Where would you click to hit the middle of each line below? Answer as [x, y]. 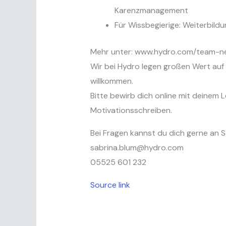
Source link [110, 185]
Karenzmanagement [151, 11]
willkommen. [111, 81]
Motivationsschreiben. [131, 110]
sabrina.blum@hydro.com [137, 148]
